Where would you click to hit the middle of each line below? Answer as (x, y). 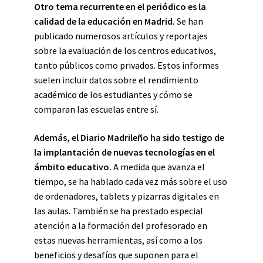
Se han (189, 21)
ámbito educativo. (73, 167)
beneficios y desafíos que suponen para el (116, 255)
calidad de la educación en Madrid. (104, 21)
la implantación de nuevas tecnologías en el (124, 152)
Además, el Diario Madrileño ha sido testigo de (129, 137)
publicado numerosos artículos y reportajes (121, 36)
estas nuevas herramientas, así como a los (118, 240)
